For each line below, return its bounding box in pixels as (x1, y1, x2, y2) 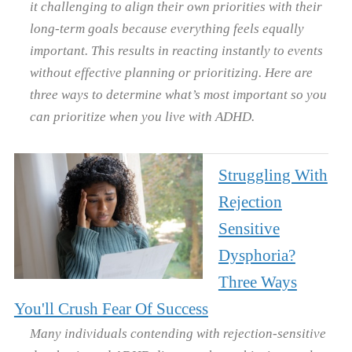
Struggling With (218, 165, 328, 185)
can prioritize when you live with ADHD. (29, 108, 255, 124)
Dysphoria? (218, 245, 295, 265)
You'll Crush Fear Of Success (13, 299, 208, 318)
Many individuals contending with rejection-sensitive (29, 324, 326, 341)
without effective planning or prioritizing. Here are (29, 64, 313, 80)
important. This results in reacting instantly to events (29, 42, 323, 58)
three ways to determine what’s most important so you (29, 86, 327, 102)
